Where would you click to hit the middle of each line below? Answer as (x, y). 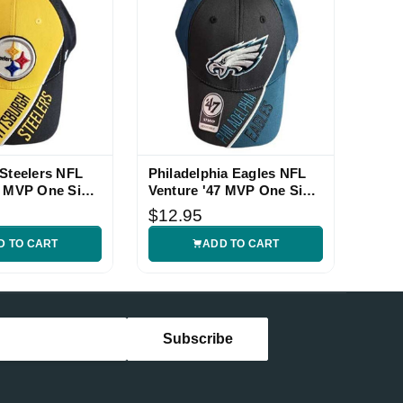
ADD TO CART (241, 243)
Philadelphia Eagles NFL (227, 173)
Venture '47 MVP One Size (233, 190)
